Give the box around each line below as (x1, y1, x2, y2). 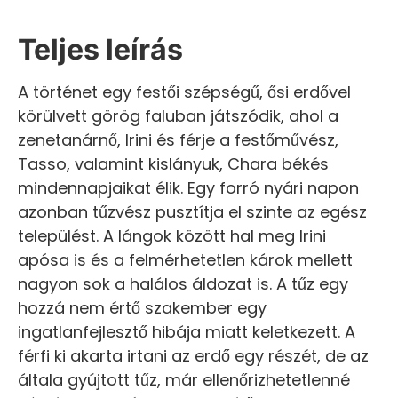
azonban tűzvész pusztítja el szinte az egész (18, 200, 367, 223)
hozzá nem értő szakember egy (18, 296, 267, 319)
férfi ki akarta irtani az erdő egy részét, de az (18, 344, 369, 367)
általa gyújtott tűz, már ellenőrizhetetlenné (18, 368, 350, 391)
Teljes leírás (18, 31, 183, 67)
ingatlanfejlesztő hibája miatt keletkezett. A (18, 320, 355, 343)
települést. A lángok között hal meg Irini (18, 224, 326, 247)
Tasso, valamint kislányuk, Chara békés (18, 152, 329, 175)
